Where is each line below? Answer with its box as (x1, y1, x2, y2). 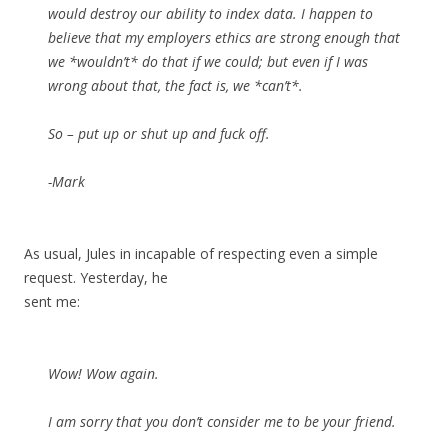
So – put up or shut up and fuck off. (48, 124, 270, 144)
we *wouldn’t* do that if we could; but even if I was (48, 52, 368, 72)
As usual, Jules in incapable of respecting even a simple (24, 244, 378, 264)
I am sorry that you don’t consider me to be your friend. (48, 412, 396, 432)
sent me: (24, 292, 80, 312)
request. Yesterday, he (24, 268, 168, 288)
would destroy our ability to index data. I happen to (48, 4, 373, 24)
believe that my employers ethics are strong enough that (48, 28, 400, 48)
